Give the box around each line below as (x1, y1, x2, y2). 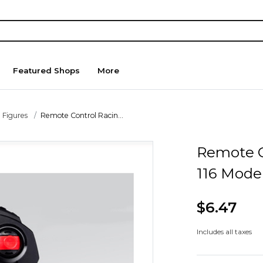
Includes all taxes (196, 227, 252, 237)
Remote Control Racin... (41, 110, 124, 120)
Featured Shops (13, 66, 80, 76)
